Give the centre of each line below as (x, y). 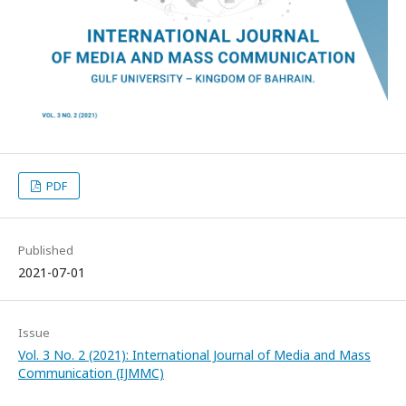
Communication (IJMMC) (91, 373)
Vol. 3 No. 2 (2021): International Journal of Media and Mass (194, 355)
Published (46, 251)
